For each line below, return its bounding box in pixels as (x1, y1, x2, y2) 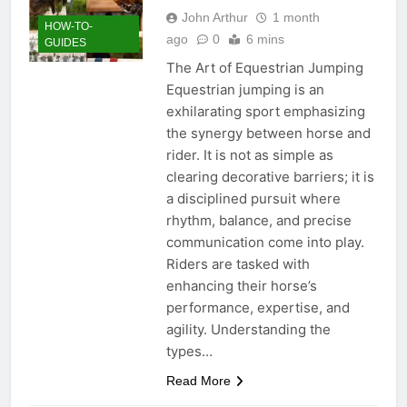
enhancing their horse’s (165, 276, 317, 294)
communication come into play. (165, 233, 364, 251)
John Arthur (181, 9, 248, 25)
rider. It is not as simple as (165, 145, 333, 164)
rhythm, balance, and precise (165, 211, 352, 229)
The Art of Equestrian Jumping (165, 58, 363, 76)
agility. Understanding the (165, 320, 331, 338)
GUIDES (45, 36, 86, 50)
